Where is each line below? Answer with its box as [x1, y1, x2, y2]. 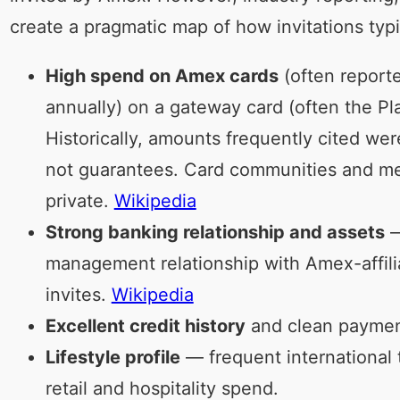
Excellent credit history [45, 315, 246, 337]
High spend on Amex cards [45, 65, 279, 87]
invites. [45, 284, 112, 306]
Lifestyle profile [45, 346, 180, 369]
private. [45, 190, 114, 212]
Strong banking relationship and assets [45, 221, 385, 244]
